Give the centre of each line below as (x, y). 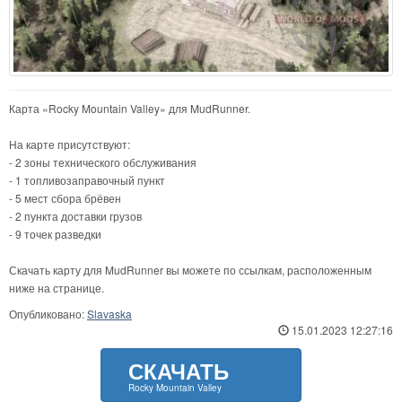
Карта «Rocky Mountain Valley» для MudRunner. (130, 108)
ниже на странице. (57, 287)
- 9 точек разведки (55, 233)
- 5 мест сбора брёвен (65, 197)
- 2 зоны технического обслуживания (103, 162)
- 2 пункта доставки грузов (75, 215)
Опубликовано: (48, 313)
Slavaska (109, 313)
